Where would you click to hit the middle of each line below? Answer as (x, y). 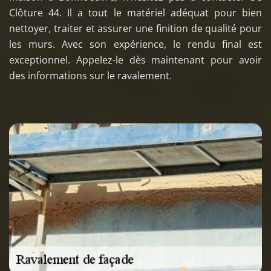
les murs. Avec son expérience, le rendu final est (135, 44)
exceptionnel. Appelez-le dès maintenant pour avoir (135, 60)
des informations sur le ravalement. (90, 75)
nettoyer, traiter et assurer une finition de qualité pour (135, 28)
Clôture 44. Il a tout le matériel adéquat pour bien (135, 12)
